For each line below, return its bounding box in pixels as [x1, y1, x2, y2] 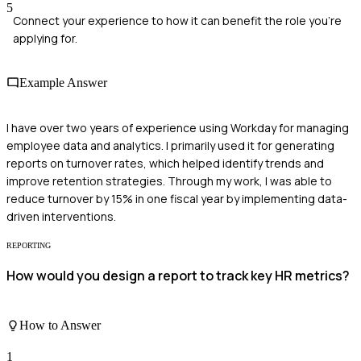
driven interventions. [6, 208, 116, 224]
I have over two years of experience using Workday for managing [6, 119, 349, 135]
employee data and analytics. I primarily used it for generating [6, 137, 334, 153]
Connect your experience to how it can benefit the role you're [13, 13, 342, 29]
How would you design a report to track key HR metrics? [6, 267, 350, 284]
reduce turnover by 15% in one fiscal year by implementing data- [6, 190, 347, 206]
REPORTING [6, 240, 51, 250]
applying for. [13, 31, 77, 47]
